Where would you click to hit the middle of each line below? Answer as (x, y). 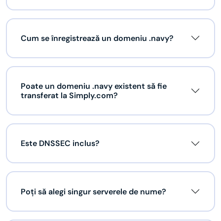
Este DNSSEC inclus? (60, 144)
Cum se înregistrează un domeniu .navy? (97, 38)
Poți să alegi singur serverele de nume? (93, 191)
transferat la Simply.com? (69, 95)
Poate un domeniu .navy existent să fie (94, 86)
